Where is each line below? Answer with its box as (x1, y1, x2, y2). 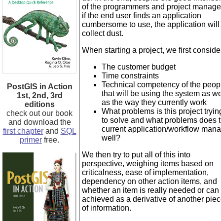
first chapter (2, 127, 43, 135)
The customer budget (102, 63, 176, 71)
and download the (8, 118, 71, 126)
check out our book (6, 109, 73, 117)
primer (20, 136, 42, 144)
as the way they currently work (102, 98, 207, 107)
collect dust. (82, 29, 123, 37)
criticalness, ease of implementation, (82, 168, 209, 177)
